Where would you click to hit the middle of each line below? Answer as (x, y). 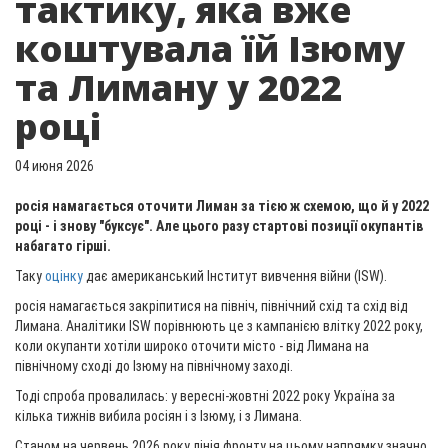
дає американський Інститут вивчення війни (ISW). (235, 276)
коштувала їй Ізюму (210, 48)
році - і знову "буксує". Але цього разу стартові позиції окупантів (219, 226)
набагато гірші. (63, 246)
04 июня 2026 (54, 166)
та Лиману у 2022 (178, 87)
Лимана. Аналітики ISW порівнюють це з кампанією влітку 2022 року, (219, 326)
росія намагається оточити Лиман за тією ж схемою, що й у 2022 (222, 206)
